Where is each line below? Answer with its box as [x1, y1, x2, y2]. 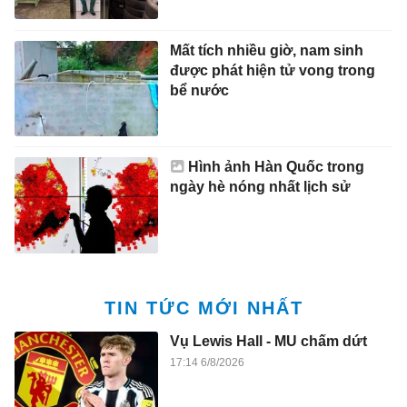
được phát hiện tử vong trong [169, 62, 375, 78]
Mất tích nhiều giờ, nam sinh [169, 42, 363, 58]
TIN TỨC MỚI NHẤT [104, 297, 303, 318]
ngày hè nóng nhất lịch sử [169, 179, 351, 195]
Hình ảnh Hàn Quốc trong [187, 159, 364, 175]
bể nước [169, 82, 229, 98]
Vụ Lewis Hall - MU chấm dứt [169, 333, 367, 349]
